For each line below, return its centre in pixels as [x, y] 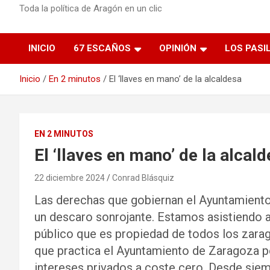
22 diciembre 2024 [70, 178]
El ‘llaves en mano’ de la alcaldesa [175, 79]
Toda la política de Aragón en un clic [91, 8]
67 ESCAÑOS [102, 48]
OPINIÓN [178, 48]
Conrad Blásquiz [143, 178]
